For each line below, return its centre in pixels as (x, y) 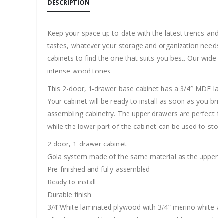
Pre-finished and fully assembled (99, 169)
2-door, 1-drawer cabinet (87, 144)
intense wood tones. (80, 71)
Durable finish (69, 194)
